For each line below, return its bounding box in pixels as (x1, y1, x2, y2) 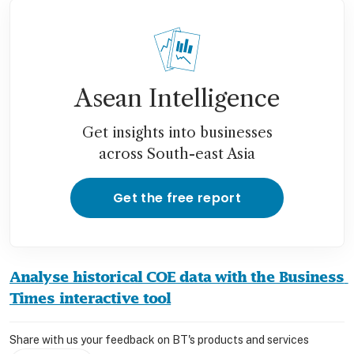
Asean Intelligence (74, 83, 280, 113)
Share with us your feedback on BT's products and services (9, 333, 309, 346)
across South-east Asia (99, 145, 255, 163)
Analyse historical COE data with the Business (9, 268, 345, 285)
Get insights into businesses (81, 123, 273, 141)
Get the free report (112, 188, 242, 207)
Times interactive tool (9, 289, 171, 307)
